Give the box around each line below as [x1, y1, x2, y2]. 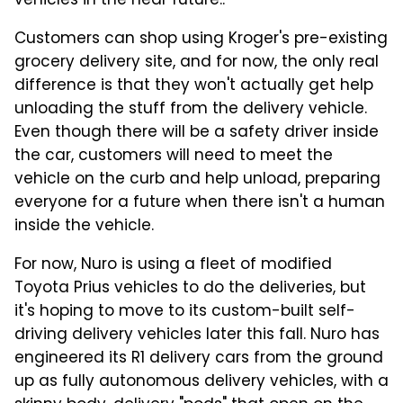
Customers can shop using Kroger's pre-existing [14, 27, 388, 53]
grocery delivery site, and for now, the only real [14, 50, 379, 76]
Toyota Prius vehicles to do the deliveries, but [14, 276, 366, 302]
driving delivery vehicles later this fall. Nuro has [14, 323, 380, 349]
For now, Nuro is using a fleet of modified [14, 253, 332, 279]
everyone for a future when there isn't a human [14, 191, 385, 217]
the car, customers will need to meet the [14, 144, 333, 170]
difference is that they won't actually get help [14, 74, 373, 100]
